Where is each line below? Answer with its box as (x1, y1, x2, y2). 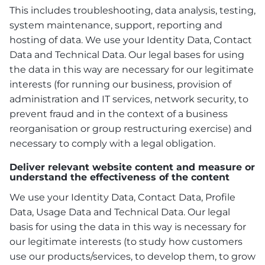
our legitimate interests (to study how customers (9, 235, 243, 247)
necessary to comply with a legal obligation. (9, 137, 215, 149)
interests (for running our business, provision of (9, 78, 231, 90)
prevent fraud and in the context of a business (9, 108, 228, 119)
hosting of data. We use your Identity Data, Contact (9, 34, 252, 46)
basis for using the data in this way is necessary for (9, 221, 246, 232)
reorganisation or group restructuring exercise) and (9, 122, 252, 134)
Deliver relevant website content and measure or (9, 161, 255, 173)
